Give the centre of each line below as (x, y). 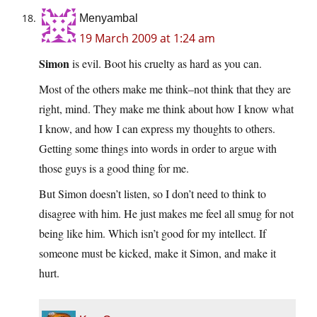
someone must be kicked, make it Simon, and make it (157, 253)
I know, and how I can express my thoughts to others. (157, 129)
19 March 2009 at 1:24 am (147, 39)
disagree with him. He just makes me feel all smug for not (166, 214)
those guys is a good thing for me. (114, 168)
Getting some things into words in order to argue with (158, 149)
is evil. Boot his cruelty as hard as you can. (166, 64)
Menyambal (109, 18)
